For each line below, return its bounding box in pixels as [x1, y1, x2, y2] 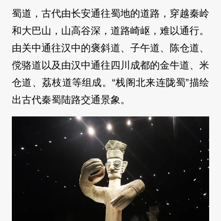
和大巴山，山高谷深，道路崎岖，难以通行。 [12, 25, 209, 37]
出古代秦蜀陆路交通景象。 [12, 94, 130, 106]
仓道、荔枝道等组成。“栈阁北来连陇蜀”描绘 [12, 77, 209, 88]
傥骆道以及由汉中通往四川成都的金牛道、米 [12, 60, 209, 71]
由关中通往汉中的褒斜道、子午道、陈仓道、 [12, 42, 209, 54]
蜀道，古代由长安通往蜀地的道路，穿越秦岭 [12, 8, 209, 19]
